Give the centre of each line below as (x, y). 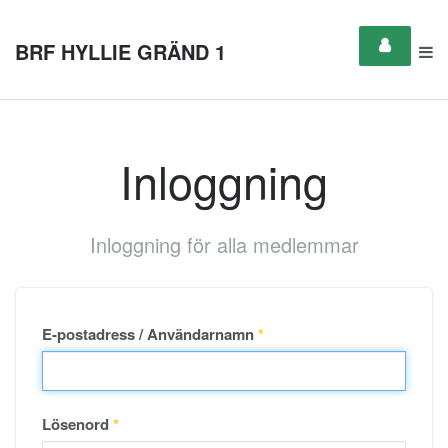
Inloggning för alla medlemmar (224, 244)
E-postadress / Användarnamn (148, 334)
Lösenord (75, 424)
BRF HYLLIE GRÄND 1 (120, 51)
